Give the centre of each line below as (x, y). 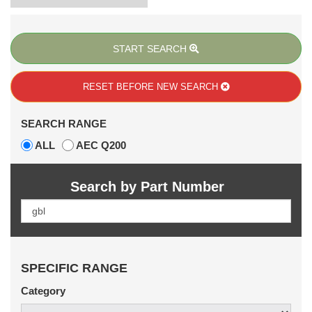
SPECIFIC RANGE (74, 268)
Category (43, 291)
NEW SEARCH (187, 86)
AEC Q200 (101, 146)
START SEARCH (151, 48)
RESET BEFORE (118, 86)
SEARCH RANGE (64, 124)
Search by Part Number (147, 187)
